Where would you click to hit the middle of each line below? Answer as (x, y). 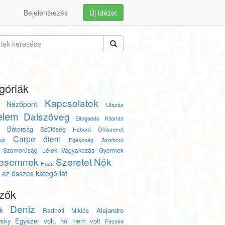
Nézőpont (22, 104)
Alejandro (110, 210)
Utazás (115, 104)
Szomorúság (21, 150)
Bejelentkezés (46, 13)
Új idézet (103, 13)
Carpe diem (37, 139)
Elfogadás (87, 118)
